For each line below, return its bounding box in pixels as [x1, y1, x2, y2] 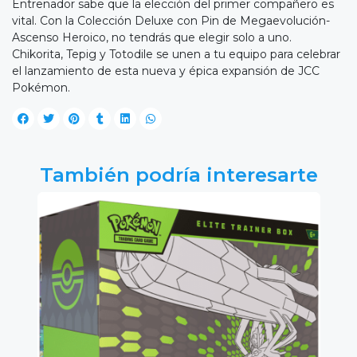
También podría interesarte [39, 163, 318, 187]
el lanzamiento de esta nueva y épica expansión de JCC [12, 64, 320, 79]
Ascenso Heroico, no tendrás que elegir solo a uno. [12, 30, 292, 45]
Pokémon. [12, 80, 70, 96]
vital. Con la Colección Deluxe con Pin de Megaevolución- [12, 14, 330, 29]
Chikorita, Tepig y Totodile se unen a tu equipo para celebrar [12, 47, 340, 62]
